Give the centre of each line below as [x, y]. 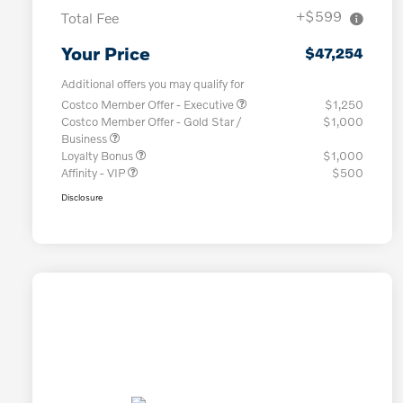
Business [85, 139]
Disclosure [82, 197]
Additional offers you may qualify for [152, 84]
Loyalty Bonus [99, 156]
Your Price [106, 54]
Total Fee [90, 18]
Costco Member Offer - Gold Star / [151, 122]
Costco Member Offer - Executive [149, 105]
